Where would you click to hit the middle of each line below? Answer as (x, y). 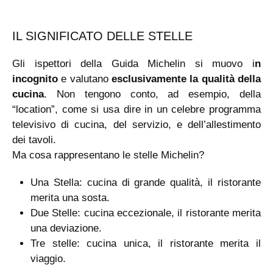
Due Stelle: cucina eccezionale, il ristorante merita (146, 213)
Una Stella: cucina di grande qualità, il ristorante (146, 182)
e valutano (85, 79)
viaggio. (48, 258)
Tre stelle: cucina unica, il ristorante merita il (146, 243)
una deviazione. (66, 228)
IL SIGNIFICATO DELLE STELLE (102, 36)
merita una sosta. (70, 197)
